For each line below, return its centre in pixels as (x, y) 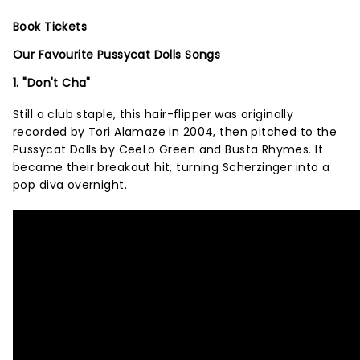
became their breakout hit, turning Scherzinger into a (172, 167)
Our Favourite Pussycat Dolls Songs (117, 55)
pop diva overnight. (70, 185)
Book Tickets (50, 27)
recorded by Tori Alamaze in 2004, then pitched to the (175, 132)
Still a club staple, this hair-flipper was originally (153, 114)
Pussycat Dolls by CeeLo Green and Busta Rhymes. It (168, 149)
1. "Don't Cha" (52, 83)
